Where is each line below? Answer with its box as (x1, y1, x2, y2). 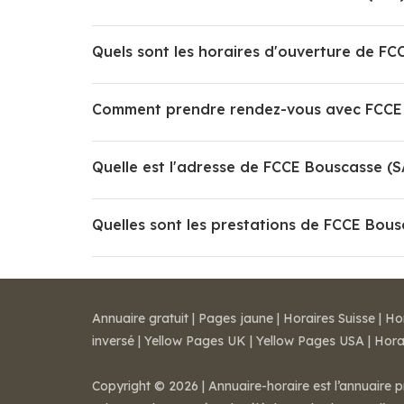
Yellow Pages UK (144, 333, 246, 349)
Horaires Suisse (283, 310, 375, 326)
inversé (92, 333, 134, 349)
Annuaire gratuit (92, 310, 188, 326)
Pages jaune (198, 310, 273, 326)
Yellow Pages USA (256, 333, 364, 349)
